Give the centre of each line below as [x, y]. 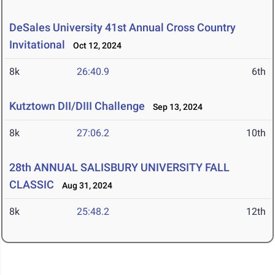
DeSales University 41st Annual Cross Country [122, 28]
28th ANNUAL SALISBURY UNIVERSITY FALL [119, 168]
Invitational [37, 45]
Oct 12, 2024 [95, 46]
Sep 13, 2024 [175, 107]
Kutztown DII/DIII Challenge [77, 106]
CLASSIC [32, 185]
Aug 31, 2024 [84, 186]
